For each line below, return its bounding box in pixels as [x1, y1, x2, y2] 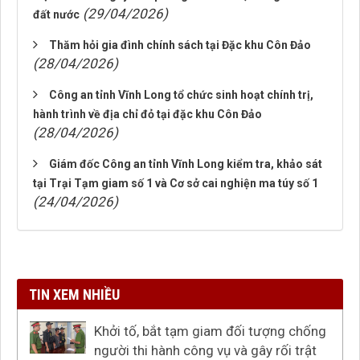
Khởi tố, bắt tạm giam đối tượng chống [94, 323, 326, 339]
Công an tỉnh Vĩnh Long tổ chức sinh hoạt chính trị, [49, 88, 313, 101]
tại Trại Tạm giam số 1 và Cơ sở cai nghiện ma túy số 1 [33, 177, 318, 190]
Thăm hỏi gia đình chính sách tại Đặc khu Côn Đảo [49, 39, 311, 51]
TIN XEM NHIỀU [29, 286, 120, 303]
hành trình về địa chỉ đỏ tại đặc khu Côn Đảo [33, 108, 262, 121]
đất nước [33, 8, 80, 21]
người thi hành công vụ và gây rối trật [94, 342, 317, 358]
